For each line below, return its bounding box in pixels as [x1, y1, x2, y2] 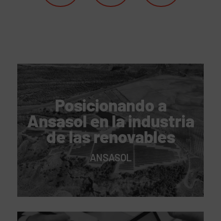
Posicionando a [54, 95, 167, 115]
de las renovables [46, 126, 175, 147]
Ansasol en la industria [27, 110, 194, 131]
